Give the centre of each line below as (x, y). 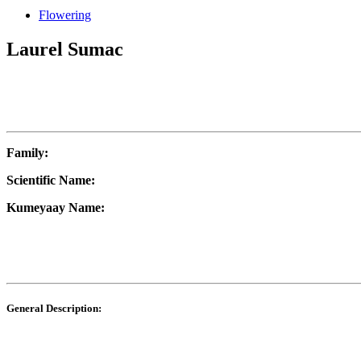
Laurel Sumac (65, 49)
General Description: (54, 308)
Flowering (65, 15)
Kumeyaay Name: (56, 207)
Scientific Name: (51, 180)
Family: (31, 152)
